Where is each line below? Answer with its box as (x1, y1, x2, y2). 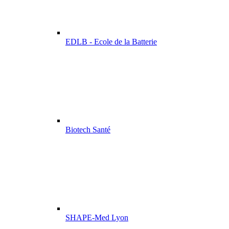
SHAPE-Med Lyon (65, 213, 128, 222)
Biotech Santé (65, 125, 110, 134)
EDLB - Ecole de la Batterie (65, 37, 157, 46)
